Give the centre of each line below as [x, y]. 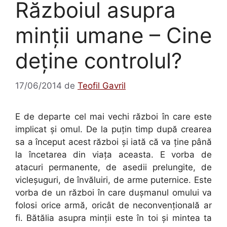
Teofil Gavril [102, 85]
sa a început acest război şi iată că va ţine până [113, 142]
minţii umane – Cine [113, 35]
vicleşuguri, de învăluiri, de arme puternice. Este [113, 180]
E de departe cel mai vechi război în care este [113, 116]
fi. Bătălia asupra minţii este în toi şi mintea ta [113, 218]
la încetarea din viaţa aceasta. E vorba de [113, 154]
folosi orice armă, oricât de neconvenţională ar [113, 205]
